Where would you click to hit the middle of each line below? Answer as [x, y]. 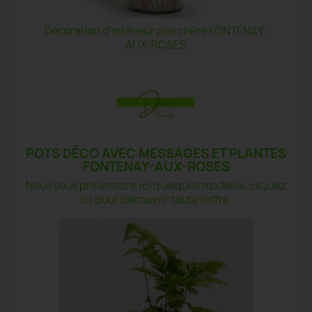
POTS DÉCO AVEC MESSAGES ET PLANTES [156, 153]
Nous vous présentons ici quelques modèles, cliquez [156, 185]
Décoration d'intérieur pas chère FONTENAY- [156, 31]
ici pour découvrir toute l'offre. [156, 199]
